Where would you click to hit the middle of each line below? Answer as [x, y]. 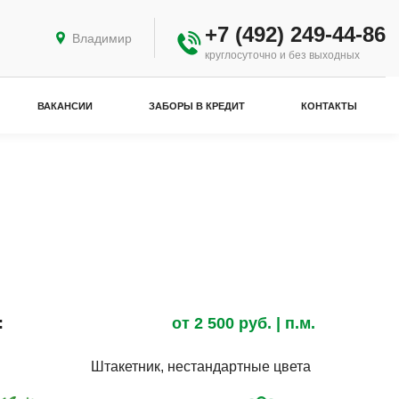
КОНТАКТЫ [330, 106]
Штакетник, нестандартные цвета [200, 366]
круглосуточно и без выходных [282, 55]
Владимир [102, 38]
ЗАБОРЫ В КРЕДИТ [197, 106]
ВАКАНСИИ [65, 106]
